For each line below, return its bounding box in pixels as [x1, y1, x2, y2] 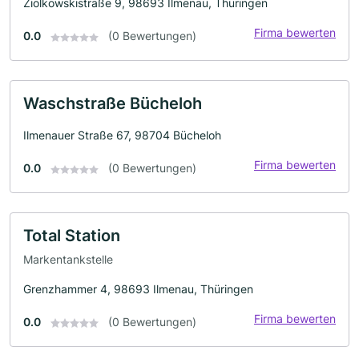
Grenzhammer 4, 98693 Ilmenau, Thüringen [23, 281, 253, 296]
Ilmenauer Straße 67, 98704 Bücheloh [23, 128, 221, 143]
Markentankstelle [23, 252, 113, 266]
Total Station [23, 226, 120, 246]
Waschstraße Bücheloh [23, 94, 202, 114]
